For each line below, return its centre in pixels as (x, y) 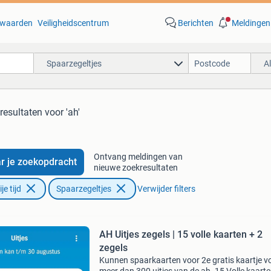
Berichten (195, 23)
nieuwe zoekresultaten (135, 168)
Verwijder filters (166, 189)
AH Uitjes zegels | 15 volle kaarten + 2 (181, 234)
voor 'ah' (62, 112)
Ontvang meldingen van (138, 157)
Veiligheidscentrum (73, 23)
